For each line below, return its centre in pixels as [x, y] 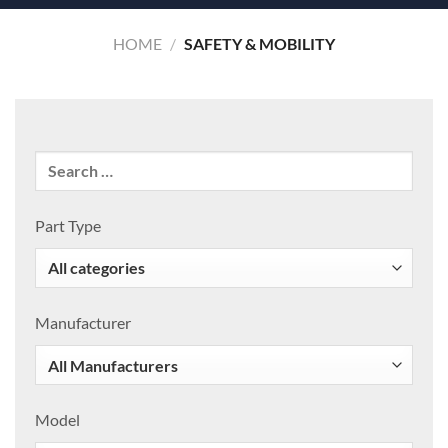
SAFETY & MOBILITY [257, 43]
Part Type [68, 225]
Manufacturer [83, 322]
